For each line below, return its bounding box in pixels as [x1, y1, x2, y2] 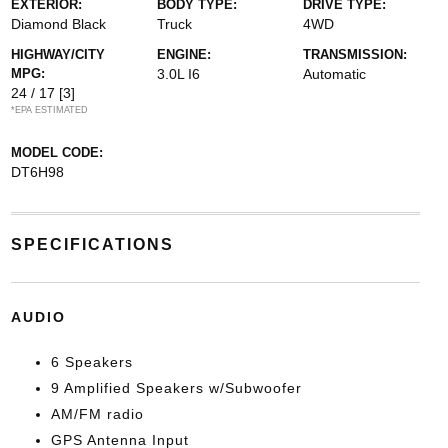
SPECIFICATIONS [10, 236, 174, 253]
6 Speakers [50, 354, 133, 370]
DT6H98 [10, 164, 64, 180]
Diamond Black [10, 16, 106, 32]
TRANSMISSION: [303, 47, 408, 62]
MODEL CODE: [10, 145, 103, 160]
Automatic [303, 66, 367, 82]
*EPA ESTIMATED [10, 105, 88, 115]
